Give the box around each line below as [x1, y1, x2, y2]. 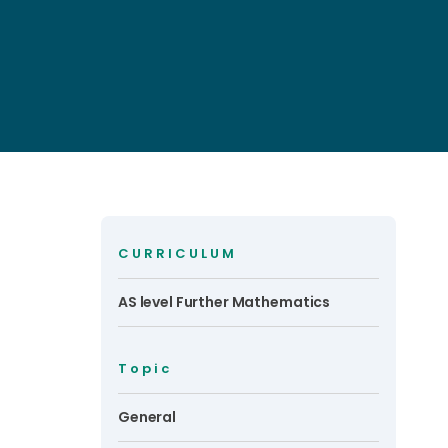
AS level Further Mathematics [118, 292, 331, 312]
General [118, 407, 177, 427]
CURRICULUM [118, 244, 237, 263]
